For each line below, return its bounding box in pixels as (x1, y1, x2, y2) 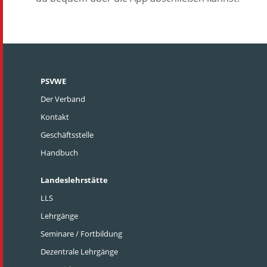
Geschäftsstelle (41, 129, 94, 140)
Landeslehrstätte (41, 175, 108, 185)
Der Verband (41, 94, 85, 104)
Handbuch (41, 147, 78, 158)
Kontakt (41, 111, 69, 122)
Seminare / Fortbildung (41, 228, 122, 239)
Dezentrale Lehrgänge (41, 246, 118, 257)
